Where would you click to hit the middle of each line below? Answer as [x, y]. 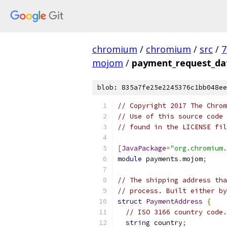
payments [160, 159]
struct [130, 201]
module [130, 159]
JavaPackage [144, 148]
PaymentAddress [174, 201]
